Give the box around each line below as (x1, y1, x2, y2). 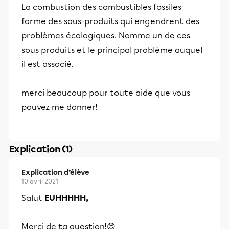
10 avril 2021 (21, 178, 58, 185)
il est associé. (21, 59, 73, 69)
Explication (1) (9, 144, 73, 155)
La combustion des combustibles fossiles (21, 2, 181, 12)
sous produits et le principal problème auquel (21, 45, 202, 55)
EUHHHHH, (44, 193, 88, 203)
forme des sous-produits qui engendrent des (21, 16, 199, 26)
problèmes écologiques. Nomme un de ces (21, 31, 190, 40)
